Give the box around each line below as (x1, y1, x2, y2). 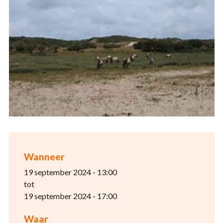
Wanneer (23, 151, 65, 163)
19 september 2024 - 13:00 (23, 167, 117, 177)
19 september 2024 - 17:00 (23, 191, 117, 201)
